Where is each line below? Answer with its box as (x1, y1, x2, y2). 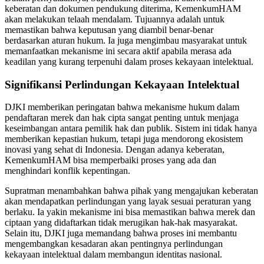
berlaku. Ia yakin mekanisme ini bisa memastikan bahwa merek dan (5, 207, 255, 217)
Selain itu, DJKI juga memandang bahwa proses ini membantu (5, 228, 237, 239)
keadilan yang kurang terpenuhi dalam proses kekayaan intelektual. (5, 56, 253, 67)
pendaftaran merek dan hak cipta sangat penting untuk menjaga (5, 113, 239, 123)
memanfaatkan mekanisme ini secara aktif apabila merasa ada (5, 45, 232, 56)
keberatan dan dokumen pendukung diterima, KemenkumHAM (5, 3, 241, 14)
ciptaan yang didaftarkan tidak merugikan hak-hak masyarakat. (5, 217, 237, 228)
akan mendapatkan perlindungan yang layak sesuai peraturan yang (5, 196, 251, 207)
